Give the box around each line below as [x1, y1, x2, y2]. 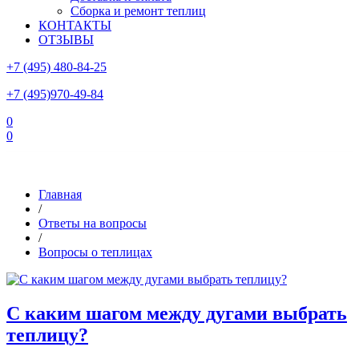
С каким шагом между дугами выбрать [6, 303, 347, 325]
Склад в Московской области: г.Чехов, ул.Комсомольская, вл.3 [13, 155, 346, 169]
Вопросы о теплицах [38, 245, 152, 260]
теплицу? [6, 325, 88, 346]
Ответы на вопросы [38, 216, 147, 231]
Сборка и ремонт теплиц [71, 4, 206, 18]
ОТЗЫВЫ [38, 33, 94, 47]
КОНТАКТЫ [38, 18, 111, 33]
